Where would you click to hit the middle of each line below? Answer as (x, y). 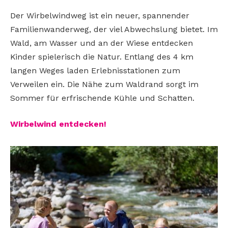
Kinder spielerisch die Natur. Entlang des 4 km (102, 56)
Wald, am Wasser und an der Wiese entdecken (102, 43)
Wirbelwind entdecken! (58, 124)
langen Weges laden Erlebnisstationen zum (95, 70)
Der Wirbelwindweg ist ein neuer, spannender (100, 15)
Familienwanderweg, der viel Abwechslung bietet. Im (114, 29)
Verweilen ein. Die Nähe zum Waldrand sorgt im (104, 84)
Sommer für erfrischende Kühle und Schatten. (105, 98)
